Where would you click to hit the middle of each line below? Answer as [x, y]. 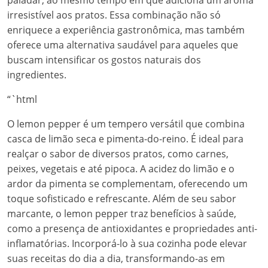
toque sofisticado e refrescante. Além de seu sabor [122, 199]
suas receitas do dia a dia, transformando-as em [116, 258]
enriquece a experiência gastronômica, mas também [126, 30]
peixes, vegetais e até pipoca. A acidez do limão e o [121, 169]
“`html [22, 99]
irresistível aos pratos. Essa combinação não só [114, 15]
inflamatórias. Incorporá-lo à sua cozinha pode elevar [127, 243]
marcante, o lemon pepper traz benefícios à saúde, [122, 214]
